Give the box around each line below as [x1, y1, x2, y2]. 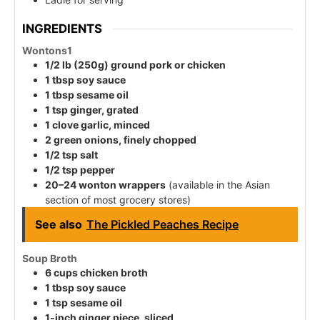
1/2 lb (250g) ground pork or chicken [45, 59, 226, 71]
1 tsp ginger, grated [45, 104, 139, 116]
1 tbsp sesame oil [45, 89, 129, 101]
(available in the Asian [166, 179, 270, 191]
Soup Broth [22, 252, 77, 265]
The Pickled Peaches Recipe [86, 217, 239, 232]
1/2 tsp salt [45, 149, 98, 161]
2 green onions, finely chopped [45, 134, 196, 146]
